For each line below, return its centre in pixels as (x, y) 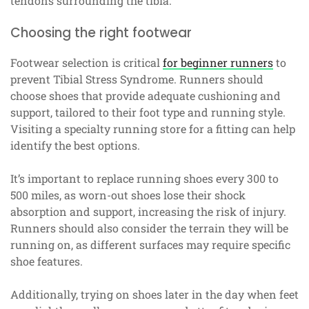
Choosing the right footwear (101, 32)
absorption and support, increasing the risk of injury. (148, 211)
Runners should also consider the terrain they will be (149, 228)
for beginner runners (218, 62)
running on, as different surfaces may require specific (150, 244)
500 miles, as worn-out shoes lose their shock (128, 195)
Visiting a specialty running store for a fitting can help (153, 128)
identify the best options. (75, 145)
